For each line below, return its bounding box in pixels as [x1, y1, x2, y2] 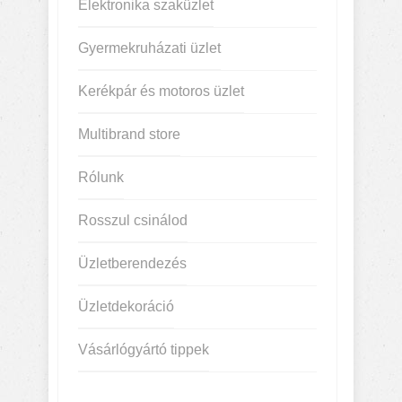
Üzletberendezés [78, 256, 187, 271]
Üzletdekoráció [78, 299, 174, 314]
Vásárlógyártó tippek [78, 342, 209, 357]
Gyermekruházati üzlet [78, 40, 221, 56]
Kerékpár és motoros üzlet [78, 83, 244, 99]
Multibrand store [78, 127, 180, 142]
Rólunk [78, 170, 124, 185]
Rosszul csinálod [78, 213, 188, 228]
